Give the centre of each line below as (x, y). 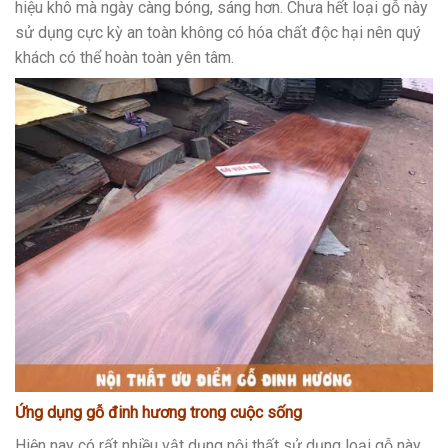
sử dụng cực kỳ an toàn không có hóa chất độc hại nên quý (218, 32)
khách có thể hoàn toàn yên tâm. (124, 57)
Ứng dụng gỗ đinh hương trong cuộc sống (158, 412)
